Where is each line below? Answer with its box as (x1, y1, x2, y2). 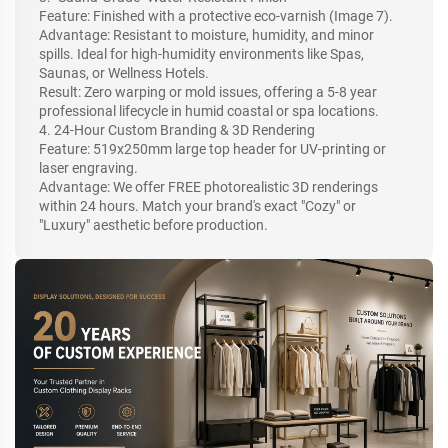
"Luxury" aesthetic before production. (39, 217, 268, 234)
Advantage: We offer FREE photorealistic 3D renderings (39, 179, 378, 196)
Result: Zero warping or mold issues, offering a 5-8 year (39, 84, 377, 101)
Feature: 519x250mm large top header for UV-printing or (39, 141, 386, 158)
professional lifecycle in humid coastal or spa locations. (39, 103, 379, 120)
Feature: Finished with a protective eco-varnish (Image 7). (39, 8, 393, 25)
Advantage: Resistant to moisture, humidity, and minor (39, 27, 374, 44)
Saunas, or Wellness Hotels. (39, 65, 209, 82)
